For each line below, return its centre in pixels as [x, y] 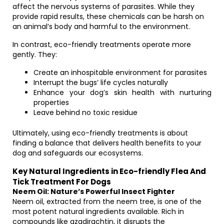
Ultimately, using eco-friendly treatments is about [100, 133]
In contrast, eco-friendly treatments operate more [102, 44]
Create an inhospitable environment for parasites [120, 72]
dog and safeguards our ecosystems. [78, 153]
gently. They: [35, 54]
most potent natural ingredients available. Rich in [98, 211]
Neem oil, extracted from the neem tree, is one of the [107, 201]
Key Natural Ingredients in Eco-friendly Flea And [109, 171]
